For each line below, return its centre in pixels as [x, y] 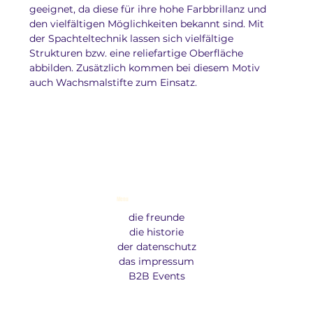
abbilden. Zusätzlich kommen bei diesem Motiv [146, 68]
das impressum [157, 262]
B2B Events [156, 276]
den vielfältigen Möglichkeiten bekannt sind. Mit [148, 24]
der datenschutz [156, 247]
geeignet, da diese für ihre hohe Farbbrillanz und [150, 9]
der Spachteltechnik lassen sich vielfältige [133, 39]
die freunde [157, 218]
